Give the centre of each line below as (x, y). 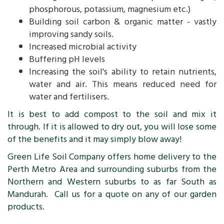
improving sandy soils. (71, 34)
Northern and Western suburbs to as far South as (112, 182)
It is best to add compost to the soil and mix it (112, 114)
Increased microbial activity (83, 47)
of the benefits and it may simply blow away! (94, 139)
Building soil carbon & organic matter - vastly (123, 22)
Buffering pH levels (67, 59)
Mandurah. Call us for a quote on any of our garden (112, 194)
